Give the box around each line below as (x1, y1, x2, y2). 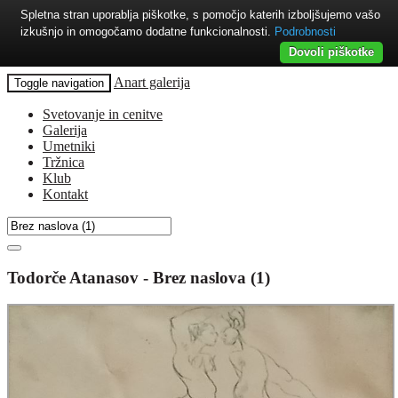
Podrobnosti (275, 25, 336, 38)
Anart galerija (114, 75, 190, 90)
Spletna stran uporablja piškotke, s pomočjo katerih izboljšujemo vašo (20, 8, 380, 21)
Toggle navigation (14, 76, 104, 90)
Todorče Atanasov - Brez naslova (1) (7, 267, 270, 287)
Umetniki (43, 139, 95, 154)
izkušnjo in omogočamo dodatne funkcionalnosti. (20, 25, 275, 38)
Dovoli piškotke (289, 45, 374, 59)
